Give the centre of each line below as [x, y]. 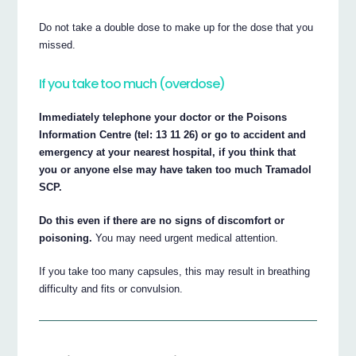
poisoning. [66, 238]
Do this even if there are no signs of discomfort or [162, 221]
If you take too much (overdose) [132, 84]
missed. [58, 45]
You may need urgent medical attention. [186, 238]
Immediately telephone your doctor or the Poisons [163, 118]
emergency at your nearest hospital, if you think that [168, 153]
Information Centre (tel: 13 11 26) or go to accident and [173, 135]
